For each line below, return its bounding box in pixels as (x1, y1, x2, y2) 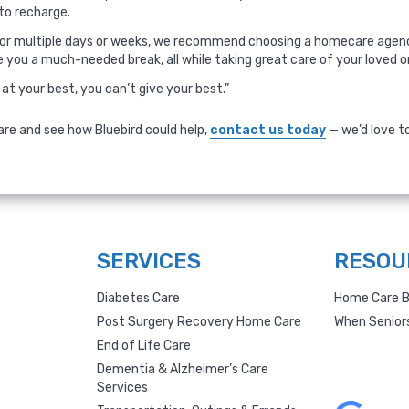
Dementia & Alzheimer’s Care (97, 362, 269, 377)
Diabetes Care (97, 290, 181, 306)
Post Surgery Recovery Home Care (97, 314, 302, 330)
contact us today (210, 122, 327, 138)
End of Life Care (97, 338, 192, 353)
